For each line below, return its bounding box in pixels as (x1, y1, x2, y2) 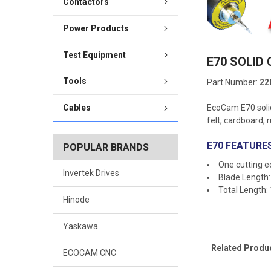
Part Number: (207, 77, 260, 87)
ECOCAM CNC (62, 248, 116, 258)
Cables (62, 103, 91, 113)
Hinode (62, 195, 90, 205)
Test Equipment (62, 50, 126, 60)
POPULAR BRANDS (62, 142, 149, 154)
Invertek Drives (62, 168, 119, 178)
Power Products (62, 23, 129, 33)
